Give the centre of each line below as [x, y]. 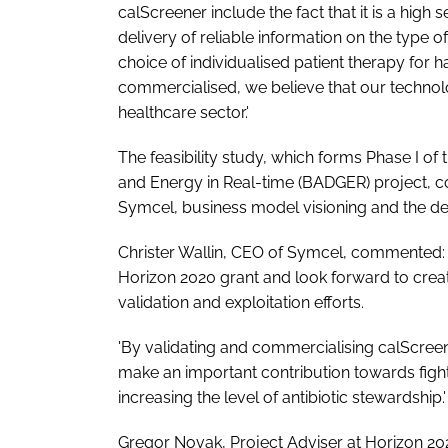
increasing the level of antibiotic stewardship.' [282, 397]
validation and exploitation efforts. [241, 302]
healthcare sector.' [183, 112]
